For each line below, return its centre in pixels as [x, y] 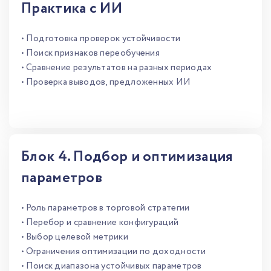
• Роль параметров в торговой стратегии [106, 208]
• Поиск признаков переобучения [90, 53]
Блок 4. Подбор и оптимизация [127, 157]
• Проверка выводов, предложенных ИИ [106, 82]
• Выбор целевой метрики [75, 237]
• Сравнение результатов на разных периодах [117, 68]
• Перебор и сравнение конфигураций [100, 223]
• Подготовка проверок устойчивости [101, 39]
